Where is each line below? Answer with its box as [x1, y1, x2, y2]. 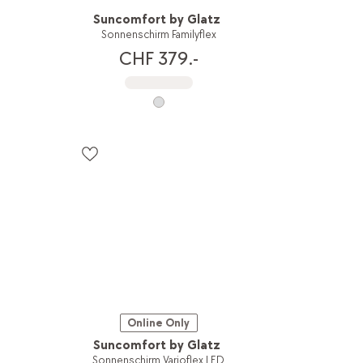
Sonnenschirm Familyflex [100, 28, 216, 42]
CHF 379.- [118, 47, 199, 71]
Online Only [127, 315, 190, 330]
